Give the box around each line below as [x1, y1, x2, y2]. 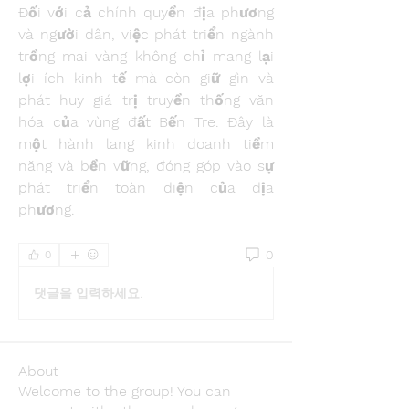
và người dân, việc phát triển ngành [18, 26, 274, 43]
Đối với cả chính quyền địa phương [18, 4, 274, 21]
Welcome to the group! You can [18, 383, 231, 400]
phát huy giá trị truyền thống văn [18, 91, 274, 109]
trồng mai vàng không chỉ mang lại [18, 47, 274, 65]
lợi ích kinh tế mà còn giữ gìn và [18, 69, 274, 87]
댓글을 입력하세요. [34, 285, 142, 300]
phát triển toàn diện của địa [18, 179, 274, 196]
